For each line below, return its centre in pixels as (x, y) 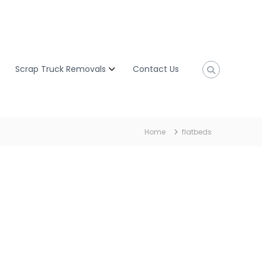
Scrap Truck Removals (61, 69)
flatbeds (197, 132)
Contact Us (156, 69)
